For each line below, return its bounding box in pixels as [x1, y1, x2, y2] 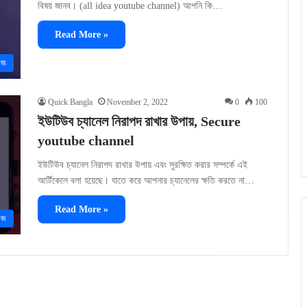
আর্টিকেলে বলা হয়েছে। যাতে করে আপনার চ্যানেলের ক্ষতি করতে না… [38, 175, 254, 186]
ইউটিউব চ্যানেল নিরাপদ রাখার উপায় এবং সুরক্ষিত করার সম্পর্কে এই [38, 160, 247, 171]
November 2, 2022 [107, 97, 168, 108]
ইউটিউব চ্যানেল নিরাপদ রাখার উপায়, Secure [38, 114, 241, 130]
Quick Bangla [48, 97, 93, 108]
